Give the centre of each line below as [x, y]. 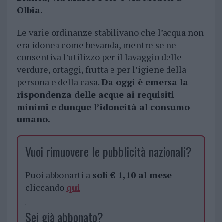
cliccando [46, 188]
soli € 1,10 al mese [132, 175]
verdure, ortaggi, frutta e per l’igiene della [101, 70]
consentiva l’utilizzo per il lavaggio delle [99, 57]
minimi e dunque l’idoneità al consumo [103, 107]
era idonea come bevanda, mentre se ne [96, 45]
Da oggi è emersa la [144, 82]
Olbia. [29, 10]
